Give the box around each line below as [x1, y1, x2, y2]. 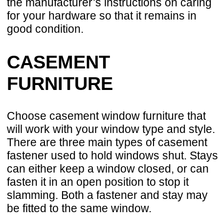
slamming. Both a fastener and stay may [7, 189, 208, 202]
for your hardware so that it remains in [7, 9, 197, 22]
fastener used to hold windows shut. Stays [7, 149, 218, 162]
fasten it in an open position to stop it [7, 175, 189, 189]
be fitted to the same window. [7, 202, 152, 215]
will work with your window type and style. [7, 123, 215, 136]
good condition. [7, 22, 84, 35]
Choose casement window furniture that [7, 109, 206, 123]
